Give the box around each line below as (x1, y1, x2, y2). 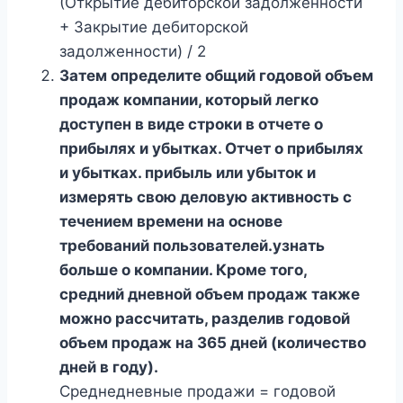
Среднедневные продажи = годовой (59, 381, 336, 400)
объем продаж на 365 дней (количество (59, 333, 366, 352)
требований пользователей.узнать (59, 236, 325, 255)
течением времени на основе (59, 211, 282, 230)
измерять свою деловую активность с (59, 187, 352, 206)
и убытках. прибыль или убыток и (59, 163, 316, 182)
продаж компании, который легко (59, 90, 318, 109)
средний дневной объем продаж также (59, 284, 360, 303)
